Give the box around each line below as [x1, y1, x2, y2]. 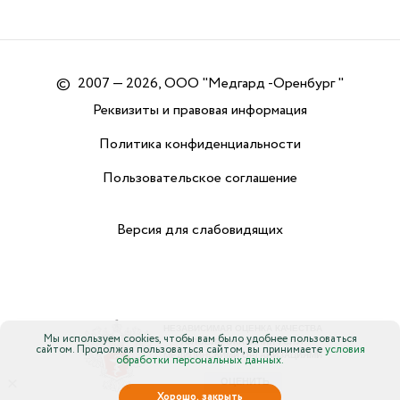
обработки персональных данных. [116, 353, 284, 368]
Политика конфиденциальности [99, 134, 301, 155]
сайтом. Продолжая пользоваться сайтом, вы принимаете [35, 342, 325, 357]
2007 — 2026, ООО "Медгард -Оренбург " [78, 73, 344, 95]
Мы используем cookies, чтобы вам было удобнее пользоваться [43, 331, 357, 346]
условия [324, 342, 365, 357]
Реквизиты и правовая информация [93, 100, 307, 121]
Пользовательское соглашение [103, 168, 297, 189]
